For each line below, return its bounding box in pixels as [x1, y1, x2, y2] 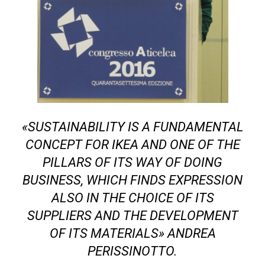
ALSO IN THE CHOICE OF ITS [51, 190, 214, 205]
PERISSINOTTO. [88, 243, 177, 258]
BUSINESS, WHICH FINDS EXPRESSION [22, 172, 243, 188]
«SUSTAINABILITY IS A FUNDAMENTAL [21, 119, 244, 134]
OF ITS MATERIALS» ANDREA [49, 225, 216, 241]
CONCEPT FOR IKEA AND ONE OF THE [25, 137, 240, 152]
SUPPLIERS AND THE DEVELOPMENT [27, 208, 238, 223]
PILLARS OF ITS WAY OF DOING [43, 154, 222, 170]
